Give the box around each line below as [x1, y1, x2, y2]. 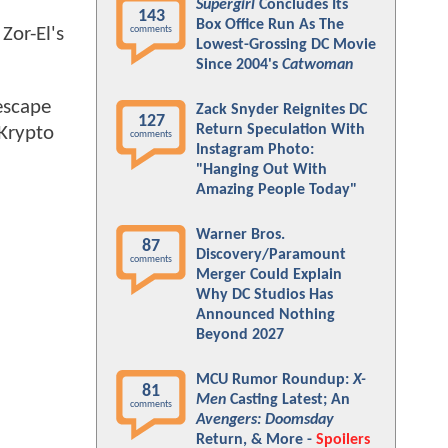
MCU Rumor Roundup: [196, 372, 353, 388]
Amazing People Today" [196, 182, 357, 198]
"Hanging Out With [196, 162, 327, 178]
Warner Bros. [196, 227, 285, 243]
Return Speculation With [196, 122, 365, 138]
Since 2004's [196, 57, 282, 73]
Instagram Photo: [196, 142, 314, 158]
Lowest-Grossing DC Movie [196, 37, 376, 53]
